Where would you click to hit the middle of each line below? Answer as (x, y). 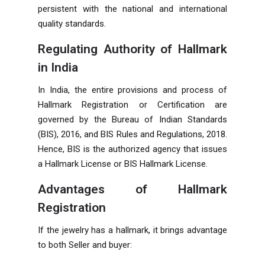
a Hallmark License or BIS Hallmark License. (123, 164)
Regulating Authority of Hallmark (132, 49)
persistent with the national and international (132, 9)
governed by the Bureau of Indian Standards (132, 119)
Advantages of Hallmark (132, 189)
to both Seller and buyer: (85, 245)
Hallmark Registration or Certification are (132, 104)
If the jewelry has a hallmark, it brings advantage (132, 230)
